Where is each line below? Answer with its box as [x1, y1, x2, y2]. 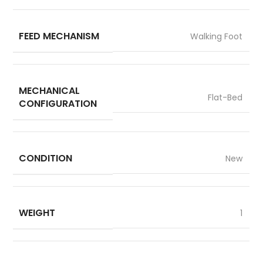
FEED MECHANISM [19, 29, 100, 43]
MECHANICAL [19, 83, 80, 97]
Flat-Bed [208, 91, 243, 103]
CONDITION [19, 151, 73, 165]
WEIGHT [19, 205, 56, 220]
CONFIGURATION [19, 96, 97, 110]
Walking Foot [190, 30, 243, 42]
